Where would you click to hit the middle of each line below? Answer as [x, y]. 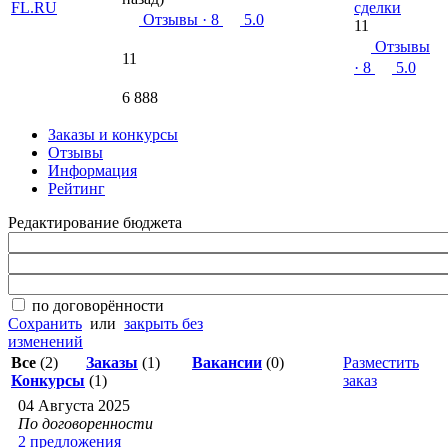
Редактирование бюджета [95, 222]
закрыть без [163, 323]
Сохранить [45, 323]
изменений [45, 341]
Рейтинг [76, 188]
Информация [92, 170]
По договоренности [85, 423]
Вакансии [227, 362]
